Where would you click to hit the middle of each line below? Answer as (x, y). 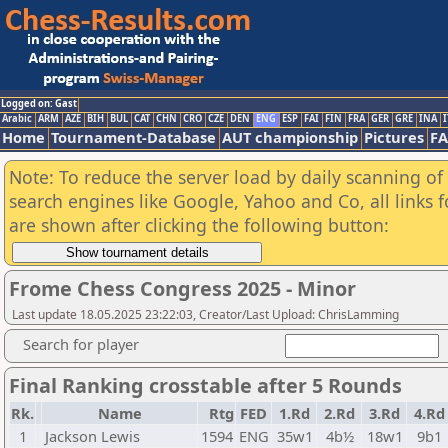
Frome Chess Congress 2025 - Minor (182, 288)
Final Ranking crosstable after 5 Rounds (205, 385)
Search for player (81, 344)
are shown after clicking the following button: (199, 225)
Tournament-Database (133, 137)
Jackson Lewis (92, 436)
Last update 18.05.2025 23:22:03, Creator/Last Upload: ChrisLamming (205, 314)
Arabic (17, 118)
